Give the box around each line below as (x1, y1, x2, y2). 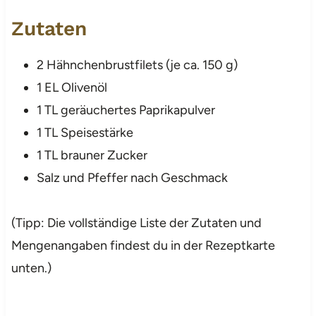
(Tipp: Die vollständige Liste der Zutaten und (11, 214, 262, 231)
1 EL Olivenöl (36, 79, 107, 95)
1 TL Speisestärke (36, 124, 133, 140)
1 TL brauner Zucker (36, 147, 147, 163)
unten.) (11, 260, 51, 276)
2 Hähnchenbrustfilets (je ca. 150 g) (36, 56, 238, 73)
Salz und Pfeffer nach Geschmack (36, 169, 228, 186)
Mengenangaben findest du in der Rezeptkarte (11, 237, 275, 253)
